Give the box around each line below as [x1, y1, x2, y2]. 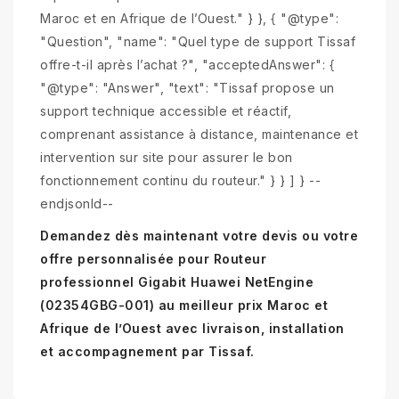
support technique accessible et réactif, [40, 102, 291, 118]
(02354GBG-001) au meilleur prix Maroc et [40, 297, 328, 313]
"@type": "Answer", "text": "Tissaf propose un [40, 79, 335, 95]
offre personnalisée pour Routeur [40, 250, 266, 266]
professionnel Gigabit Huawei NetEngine [40, 273, 313, 289]
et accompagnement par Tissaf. [40, 343, 255, 359]
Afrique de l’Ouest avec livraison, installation [40, 320, 345, 336]
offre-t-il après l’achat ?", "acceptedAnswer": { [40, 56, 335, 72]
